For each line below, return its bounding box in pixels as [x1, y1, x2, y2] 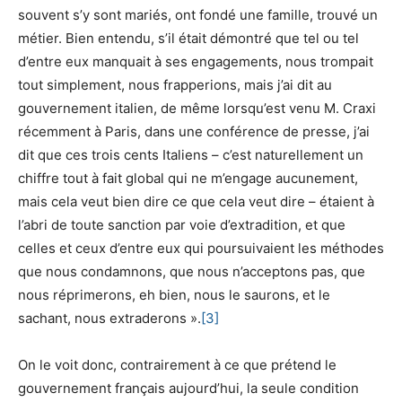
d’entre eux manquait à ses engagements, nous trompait [18, 52, 373, 70]
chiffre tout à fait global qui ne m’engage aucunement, [18, 169, 358, 187]
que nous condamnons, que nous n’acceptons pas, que [18, 262, 365, 280]
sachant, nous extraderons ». [18, 309, 201, 327]
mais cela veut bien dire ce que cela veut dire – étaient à [18, 192, 374, 210]
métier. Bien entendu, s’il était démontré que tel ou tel [18, 29, 359, 47]
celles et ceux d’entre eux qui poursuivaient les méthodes [18, 239, 384, 257]
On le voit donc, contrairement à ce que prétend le [18, 355, 336, 373]
